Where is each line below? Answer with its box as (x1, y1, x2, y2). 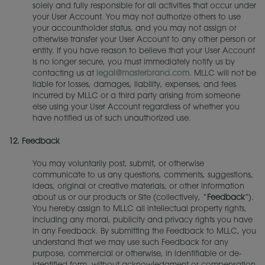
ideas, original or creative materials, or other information (33, 183, 244, 190)
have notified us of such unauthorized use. (33, 115, 193, 122)
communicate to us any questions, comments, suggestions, (33, 172, 253, 179)
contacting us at (33, 70, 96, 77)
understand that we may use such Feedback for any (33, 239, 228, 247)
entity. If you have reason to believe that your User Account (33, 47, 255, 55)
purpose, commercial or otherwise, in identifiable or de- (33, 250, 241, 258)
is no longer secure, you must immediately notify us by (33, 59, 235, 66)
